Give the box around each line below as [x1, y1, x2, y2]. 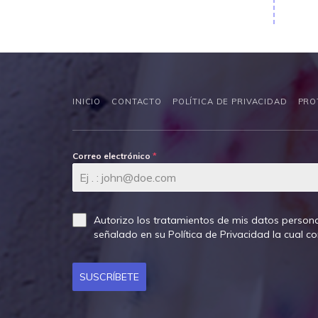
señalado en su [94, 227, 168, 241]
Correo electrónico [72, 150, 153, 161]
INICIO [72, 97, 102, 106]
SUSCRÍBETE [79, 270, 139, 283]
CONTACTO [111, 97, 162, 106]
